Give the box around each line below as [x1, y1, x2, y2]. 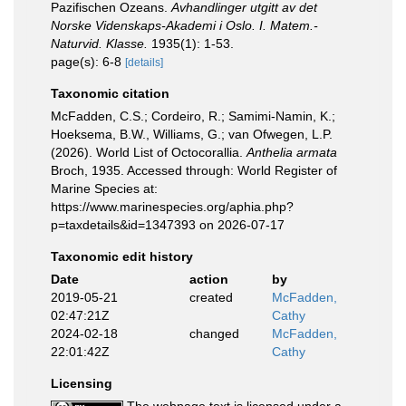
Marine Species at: [51, 181, 158, 196]
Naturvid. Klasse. [51, 36, 148, 51]
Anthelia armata [246, 145, 337, 159]
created [188, 290, 233, 304]
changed [188, 326, 239, 341]
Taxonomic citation [51, 86, 169, 101]
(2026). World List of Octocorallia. [51, 145, 246, 159]
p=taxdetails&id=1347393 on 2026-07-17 [51, 217, 285, 232]
